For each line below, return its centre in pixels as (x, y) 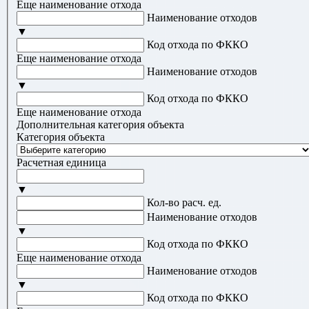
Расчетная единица (61, 163)
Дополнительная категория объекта (100, 125)
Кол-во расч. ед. (184, 203)
